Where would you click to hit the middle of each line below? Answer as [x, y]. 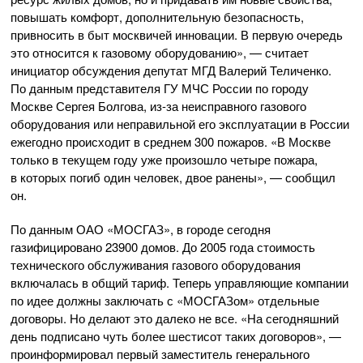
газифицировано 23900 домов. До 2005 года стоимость [163, 247]
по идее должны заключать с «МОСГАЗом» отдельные [165, 301]
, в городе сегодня [220, 229]
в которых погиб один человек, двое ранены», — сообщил [173, 177]
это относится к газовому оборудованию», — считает [160, 53]
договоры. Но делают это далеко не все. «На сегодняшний [175, 318]
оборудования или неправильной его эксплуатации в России [180, 124]
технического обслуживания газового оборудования [156, 265]
